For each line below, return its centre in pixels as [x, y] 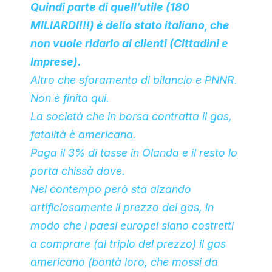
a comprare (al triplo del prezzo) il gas [128, 244]
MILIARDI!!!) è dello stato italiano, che [130, 25]
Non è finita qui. [70, 98]
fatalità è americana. [83, 134]
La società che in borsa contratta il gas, [131, 116]
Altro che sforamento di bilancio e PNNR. [134, 80]
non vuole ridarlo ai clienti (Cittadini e [129, 43]
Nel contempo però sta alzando [111, 189]
